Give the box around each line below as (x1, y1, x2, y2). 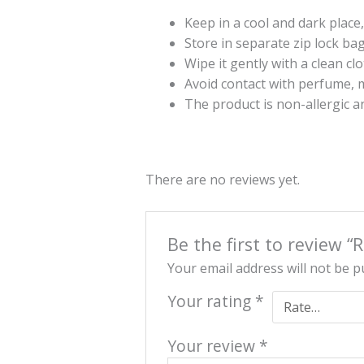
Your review (167, 335, 260, 357)
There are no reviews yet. (145, 171, 300, 188)
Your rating (167, 290, 256, 313)
